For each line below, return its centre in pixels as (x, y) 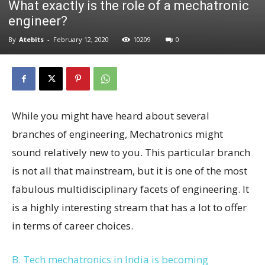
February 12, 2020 (81, 39)
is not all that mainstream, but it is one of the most (130, 171)
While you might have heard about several (111, 116)
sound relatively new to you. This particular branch (131, 152)
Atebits (31, 39)
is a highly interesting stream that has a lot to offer (129, 207)
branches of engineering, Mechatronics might (117, 134)
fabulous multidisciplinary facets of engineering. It (130, 189)
